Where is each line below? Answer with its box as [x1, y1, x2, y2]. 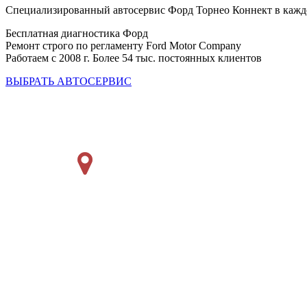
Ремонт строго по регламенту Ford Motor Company [5, 40, 241, 52]
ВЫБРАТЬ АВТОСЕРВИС [5, 75, 132, 88]
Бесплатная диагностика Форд [5, 27, 148, 40]
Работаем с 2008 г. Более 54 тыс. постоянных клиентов [5, 52, 262, 64]
